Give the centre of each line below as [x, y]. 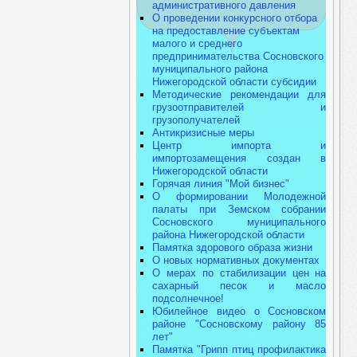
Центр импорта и [239, 145]
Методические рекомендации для [239, 94]
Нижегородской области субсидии [235, 82]
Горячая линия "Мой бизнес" [221, 184]
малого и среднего [198, 43]
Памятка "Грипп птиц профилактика [239, 349]
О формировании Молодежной [239, 196]
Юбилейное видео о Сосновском [239, 311]
